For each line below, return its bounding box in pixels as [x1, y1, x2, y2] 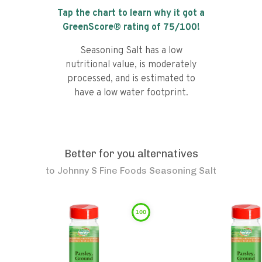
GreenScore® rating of [62, 22, 163, 33]
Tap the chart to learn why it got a [57, 8, 205, 19]
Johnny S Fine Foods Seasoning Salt [57, 165, 216, 176]
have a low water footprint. [74, 87, 188, 99]
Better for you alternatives [64, 147, 198, 160]
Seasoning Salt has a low [80, 45, 182, 57]
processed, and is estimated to [67, 73, 195, 85]
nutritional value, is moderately [65, 59, 196, 71]
